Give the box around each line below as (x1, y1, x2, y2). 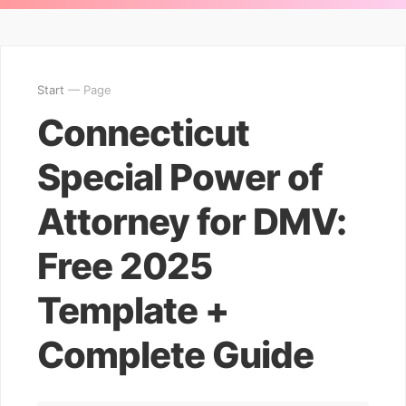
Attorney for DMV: (37, 199, 346, 244)
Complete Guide (37, 333, 314, 377)
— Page (64, 82, 111, 97)
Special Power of (37, 155, 323, 199)
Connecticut (37, 111, 249, 155)
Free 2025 (37, 244, 212, 288)
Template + (37, 288, 228, 333)
